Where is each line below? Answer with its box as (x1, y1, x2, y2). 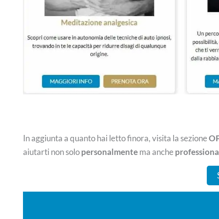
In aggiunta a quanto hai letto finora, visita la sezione (22, 133, 209, 144)
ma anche (137, 147, 175, 157)
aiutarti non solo (22, 147, 81, 157)
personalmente (81, 147, 138, 157)
